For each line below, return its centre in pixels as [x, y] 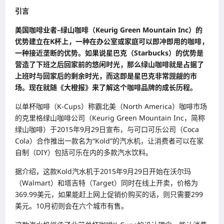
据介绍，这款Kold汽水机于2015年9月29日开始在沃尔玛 [103, 171]
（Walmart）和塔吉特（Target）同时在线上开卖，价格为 [106, 182]
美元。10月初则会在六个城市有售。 [71, 205]
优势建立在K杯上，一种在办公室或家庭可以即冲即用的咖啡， [112, 41]
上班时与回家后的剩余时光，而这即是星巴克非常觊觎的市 [106, 75]
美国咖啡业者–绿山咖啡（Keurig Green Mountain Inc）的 [109, 29]
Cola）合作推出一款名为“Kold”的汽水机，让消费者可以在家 [109, 140]
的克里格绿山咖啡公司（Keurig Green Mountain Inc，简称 [110, 117]
